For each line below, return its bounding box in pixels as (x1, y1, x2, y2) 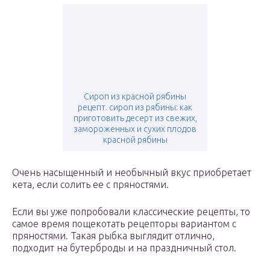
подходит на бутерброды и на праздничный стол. (12, 242, 236, 254)
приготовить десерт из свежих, (73, 113, 197, 124)
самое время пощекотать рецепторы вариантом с (12, 218, 236, 230)
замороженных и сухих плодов (74, 124, 196, 134)
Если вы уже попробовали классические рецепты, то (12, 206, 250, 218)
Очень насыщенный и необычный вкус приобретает (12, 167, 251, 178)
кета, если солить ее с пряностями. (12, 179, 169, 190)
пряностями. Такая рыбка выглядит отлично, (12, 230, 215, 242)
